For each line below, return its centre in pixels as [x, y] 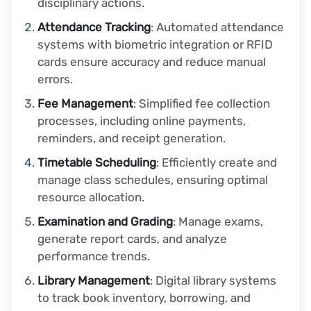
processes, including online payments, [142, 121]
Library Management [94, 281]
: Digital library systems [213, 281]
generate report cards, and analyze [132, 239]
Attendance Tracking [94, 27]
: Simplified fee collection [202, 104]
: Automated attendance [217, 27]
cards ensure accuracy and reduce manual [152, 62]
